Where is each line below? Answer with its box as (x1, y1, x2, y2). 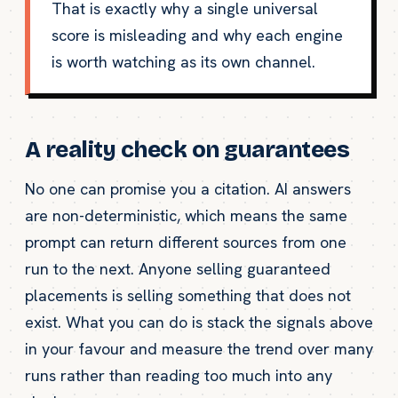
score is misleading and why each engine (52, 24, 343, 45)
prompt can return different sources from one (25, 231, 346, 252)
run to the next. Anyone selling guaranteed (25, 258, 330, 279)
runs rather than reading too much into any (25, 364, 332, 386)
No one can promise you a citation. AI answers (25, 178, 351, 199)
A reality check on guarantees (25, 135, 350, 163)
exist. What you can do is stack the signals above (25, 311, 373, 332)
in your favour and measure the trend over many (25, 338, 373, 359)
